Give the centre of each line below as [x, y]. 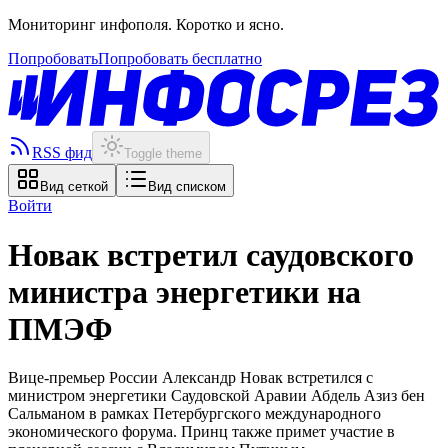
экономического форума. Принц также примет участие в [201, 431]
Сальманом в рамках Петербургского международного [194, 413]
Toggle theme [163, 154]
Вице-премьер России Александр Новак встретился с [190, 377]
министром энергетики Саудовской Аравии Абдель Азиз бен [216, 395]
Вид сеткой [74, 187]
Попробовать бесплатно [180, 58]
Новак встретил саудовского [211, 254]
